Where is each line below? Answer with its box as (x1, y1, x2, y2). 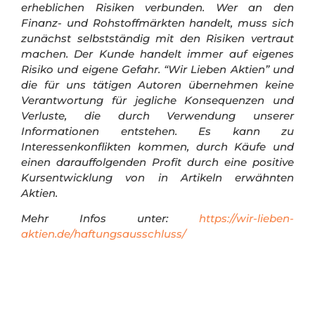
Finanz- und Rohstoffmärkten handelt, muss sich (21, 15, 294, 30)
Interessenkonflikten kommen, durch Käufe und (21, 139, 294, 153)
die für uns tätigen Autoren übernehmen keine (21, 77, 294, 91)
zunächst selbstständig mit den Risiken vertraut (21, 31, 294, 45)
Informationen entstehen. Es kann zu (21, 124, 294, 138)
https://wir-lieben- (199, 212, 294, 226)
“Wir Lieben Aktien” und (160, 62, 295, 76)
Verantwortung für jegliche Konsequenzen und (21, 93, 294, 107)
